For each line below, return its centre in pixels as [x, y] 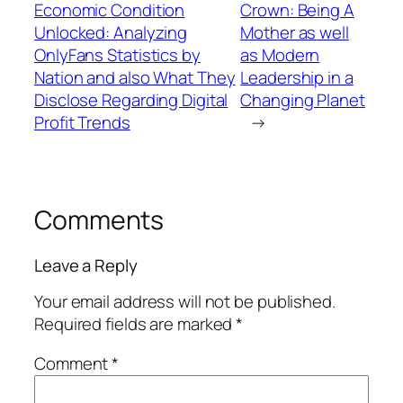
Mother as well [295, 33]
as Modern [280, 55]
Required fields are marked [135, 324]
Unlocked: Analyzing [111, 33]
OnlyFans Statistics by [117, 55]
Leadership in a [297, 78]
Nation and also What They [135, 78]
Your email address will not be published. [185, 302]
